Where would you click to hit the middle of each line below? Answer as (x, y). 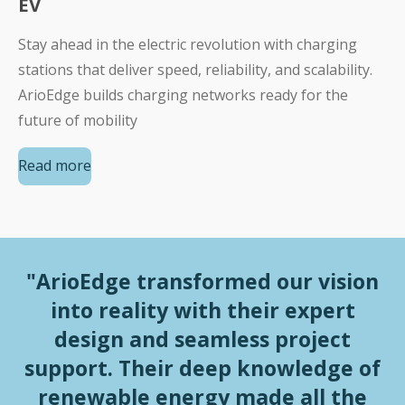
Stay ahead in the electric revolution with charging (188, 44)
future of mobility (78, 120)
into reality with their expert (202, 310)
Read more (55, 166)
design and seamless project (202, 339)
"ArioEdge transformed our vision (202, 281)
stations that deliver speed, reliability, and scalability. (195, 69)
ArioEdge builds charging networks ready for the (183, 94)
